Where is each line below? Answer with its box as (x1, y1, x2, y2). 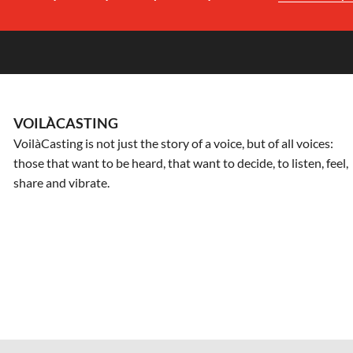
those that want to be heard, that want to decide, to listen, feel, (13, 155, 349, 170)
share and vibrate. (13, 175, 110, 190)
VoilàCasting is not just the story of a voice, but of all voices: (13, 136, 334, 150)
